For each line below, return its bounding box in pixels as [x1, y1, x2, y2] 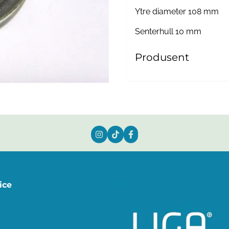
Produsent [135, 51, 189, 63]
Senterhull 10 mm [135, 26, 201, 36]
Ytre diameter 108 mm [135, 6, 219, 16]
